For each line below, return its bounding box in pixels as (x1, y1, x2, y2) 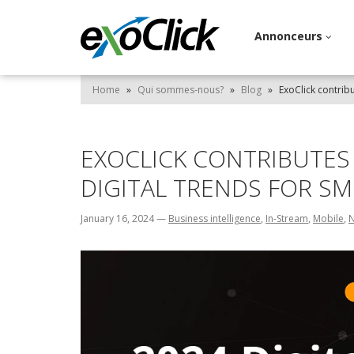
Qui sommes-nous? (137, 83, 224, 96)
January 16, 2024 (81, 212, 156, 225)
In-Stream (265, 212, 308, 225)
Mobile (313, 212, 344, 225)
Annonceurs (254, 28, 326, 43)
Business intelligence (168, 212, 261, 225)
